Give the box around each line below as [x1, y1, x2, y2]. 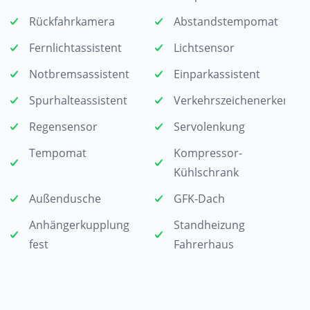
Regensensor [29, 118, 98, 134]
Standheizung [173, 217, 245, 232]
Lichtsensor [173, 39, 235, 55]
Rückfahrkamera [29, 13, 115, 29]
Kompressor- [173, 145, 242, 161]
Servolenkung [173, 118, 245, 134]
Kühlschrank [173, 164, 239, 180]
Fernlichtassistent [29, 39, 122, 55]
